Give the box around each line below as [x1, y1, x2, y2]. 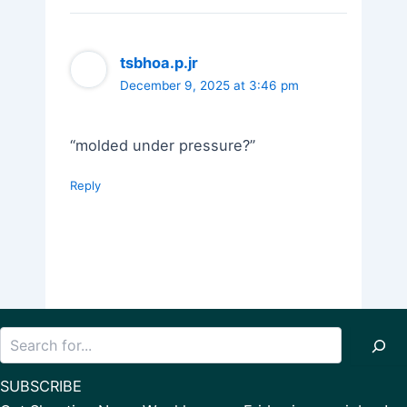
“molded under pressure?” [70, 135, 256, 154]
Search [203, 326, 244, 342]
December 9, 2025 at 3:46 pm [120, 78, 300, 94]
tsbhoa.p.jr [120, 54, 199, 73]
